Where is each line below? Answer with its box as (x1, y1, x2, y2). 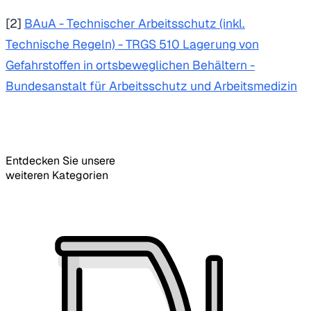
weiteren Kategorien (6, 168, 108, 183)
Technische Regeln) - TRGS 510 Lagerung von (6, 36, 259, 53)
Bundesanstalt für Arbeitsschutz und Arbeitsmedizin (6, 78, 297, 94)
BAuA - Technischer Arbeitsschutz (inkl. (24, 15, 245, 32)
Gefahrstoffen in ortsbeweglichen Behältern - (6, 57, 255, 74)
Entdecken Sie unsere (6, 153, 115, 169)
